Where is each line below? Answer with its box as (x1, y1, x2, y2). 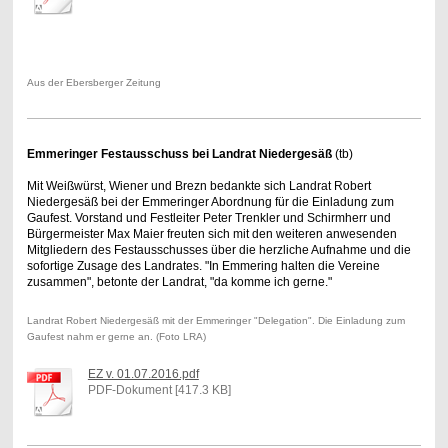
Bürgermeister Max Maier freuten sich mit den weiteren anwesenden (26, 227, 397, 242)
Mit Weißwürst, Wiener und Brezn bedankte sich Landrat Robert (26, 179, 371, 194)
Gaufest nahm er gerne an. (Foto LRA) (26, 331, 206, 343)
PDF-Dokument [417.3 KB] (87, 383, 231, 398)
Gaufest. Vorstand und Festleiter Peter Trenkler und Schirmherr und (26, 211, 391, 226)
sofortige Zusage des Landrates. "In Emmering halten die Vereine (26, 259, 380, 274)
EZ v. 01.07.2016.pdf (87, 367, 199, 382)
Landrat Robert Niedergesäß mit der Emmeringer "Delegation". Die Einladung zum (26, 315, 405, 327)
